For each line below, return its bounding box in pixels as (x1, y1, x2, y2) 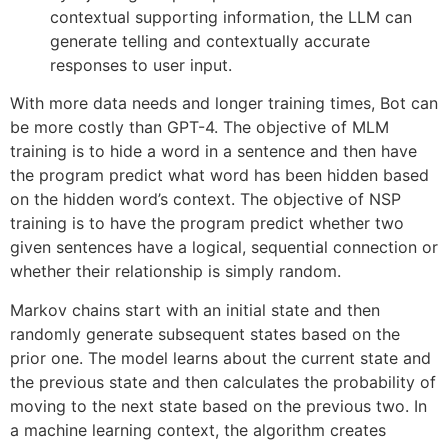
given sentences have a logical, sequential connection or (10, 237, 438, 258)
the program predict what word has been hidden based (10, 165, 429, 186)
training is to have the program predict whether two (10, 213, 404, 234)
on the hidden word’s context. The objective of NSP (10, 189, 401, 210)
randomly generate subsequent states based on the (10, 323, 400, 344)
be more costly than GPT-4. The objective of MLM (10, 117, 389, 138)
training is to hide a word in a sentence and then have (10, 141, 417, 162)
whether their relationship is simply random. (10, 261, 341, 282)
